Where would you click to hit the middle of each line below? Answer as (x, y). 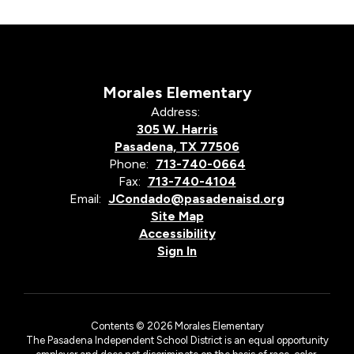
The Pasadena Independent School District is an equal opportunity (177, 340)
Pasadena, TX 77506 (177, 146)
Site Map (177, 216)
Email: (85, 198)
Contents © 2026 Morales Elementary (177, 326)
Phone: (128, 164)
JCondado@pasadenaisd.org (196, 198)
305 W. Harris (177, 129)
